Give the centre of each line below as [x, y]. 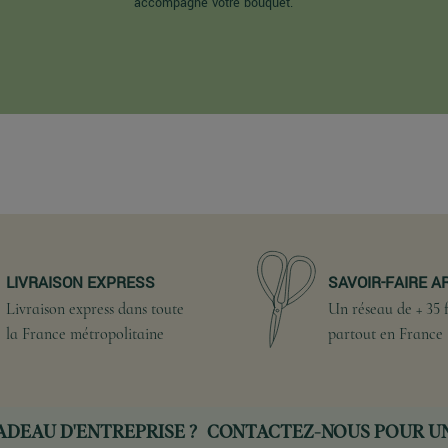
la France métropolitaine [86, 333]
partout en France [386, 333]
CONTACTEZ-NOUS [288, 433]
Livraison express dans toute [94, 308]
